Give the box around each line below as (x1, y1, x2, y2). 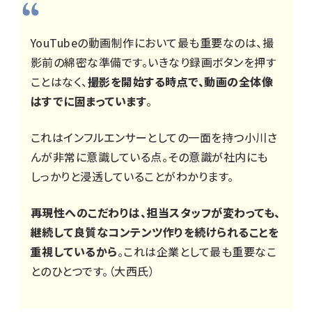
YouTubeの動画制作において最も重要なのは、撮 (31, 33, 274, 51)
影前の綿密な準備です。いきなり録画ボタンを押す (31, 53, 276, 70)
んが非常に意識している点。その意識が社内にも (31, 148, 268, 165)
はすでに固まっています (31, 92, 147, 109)
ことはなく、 (31, 72, 88, 90)
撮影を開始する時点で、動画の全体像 (87, 72, 274, 90)
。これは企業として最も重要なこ (117, 242, 277, 260)
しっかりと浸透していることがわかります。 (31, 167, 234, 185)
